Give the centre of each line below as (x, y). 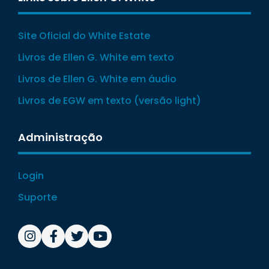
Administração (60, 137)
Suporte (38, 197)
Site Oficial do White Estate (84, 36)
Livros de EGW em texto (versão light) (110, 101)
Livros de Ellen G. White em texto (96, 57)
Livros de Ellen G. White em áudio (97, 79)
